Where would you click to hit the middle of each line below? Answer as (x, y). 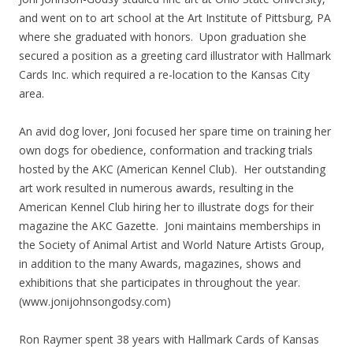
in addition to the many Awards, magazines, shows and (160, 263)
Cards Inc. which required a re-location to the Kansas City (164, 74)
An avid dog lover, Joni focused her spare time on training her (175, 131)
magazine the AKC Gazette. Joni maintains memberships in (170, 225)
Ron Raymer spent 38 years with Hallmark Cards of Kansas (169, 339)
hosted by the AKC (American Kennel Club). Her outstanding (172, 169)
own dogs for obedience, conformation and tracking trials (166, 150)
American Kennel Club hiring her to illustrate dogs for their (166, 206)
